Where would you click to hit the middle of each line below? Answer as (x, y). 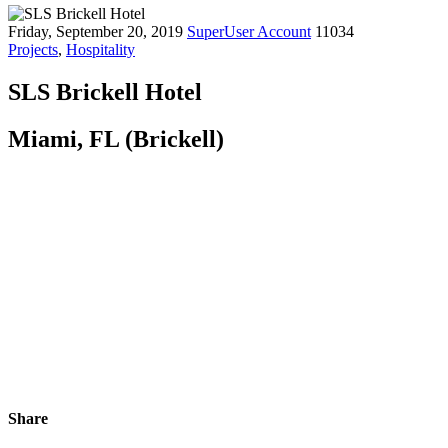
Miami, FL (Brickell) (116, 138)
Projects (33, 49)
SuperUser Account (249, 31)
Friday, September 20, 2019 (95, 31)
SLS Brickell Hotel (105, 91)
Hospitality (100, 49)
